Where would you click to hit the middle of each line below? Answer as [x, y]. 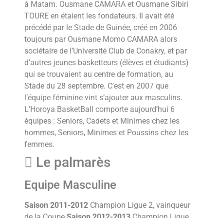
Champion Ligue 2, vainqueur [139, 205]
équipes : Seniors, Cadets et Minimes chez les [102, 121]
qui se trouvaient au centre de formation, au [99, 74]
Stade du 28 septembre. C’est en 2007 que [96, 86]
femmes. [39, 145]
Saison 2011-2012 [56, 205]
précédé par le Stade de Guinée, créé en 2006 [101, 28]
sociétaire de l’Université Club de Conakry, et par [106, 51]
